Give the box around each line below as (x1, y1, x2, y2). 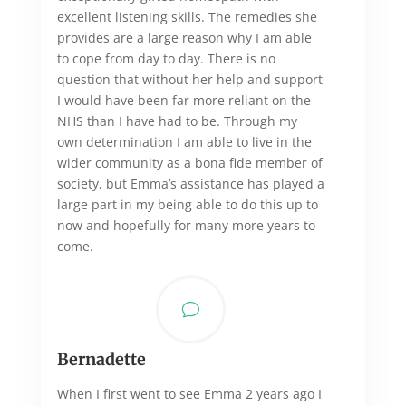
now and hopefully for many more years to (56, 216, 315, 234)
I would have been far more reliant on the (56, 91, 311, 109)
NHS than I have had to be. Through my (56, 111, 297, 130)
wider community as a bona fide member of (56, 153, 323, 171)
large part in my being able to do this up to (56, 195, 318, 213)
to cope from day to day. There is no (56, 49, 275, 67)
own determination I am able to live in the (56, 132, 312, 150)
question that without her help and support (56, 70, 323, 88)
